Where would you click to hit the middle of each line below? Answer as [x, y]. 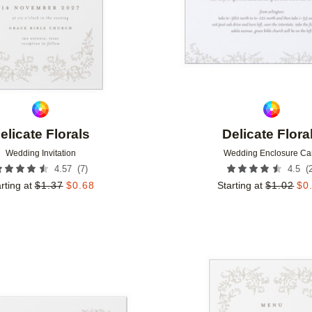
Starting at [240, 186]
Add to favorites [166, 273]
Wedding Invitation [40, 154]
